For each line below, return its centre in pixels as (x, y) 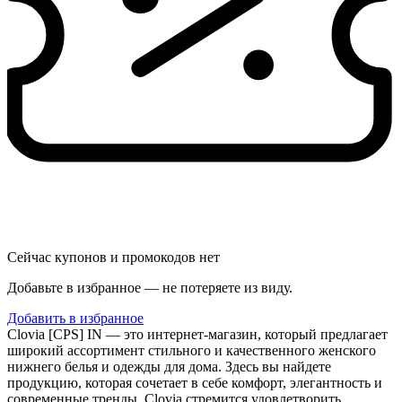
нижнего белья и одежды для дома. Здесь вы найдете (169, 366)
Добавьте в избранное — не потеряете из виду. (150, 287)
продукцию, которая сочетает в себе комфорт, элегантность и (195, 382)
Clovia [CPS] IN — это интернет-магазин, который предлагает (197, 334)
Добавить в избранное (75, 318)
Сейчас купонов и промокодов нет (114, 257)
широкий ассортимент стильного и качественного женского (192, 350)
